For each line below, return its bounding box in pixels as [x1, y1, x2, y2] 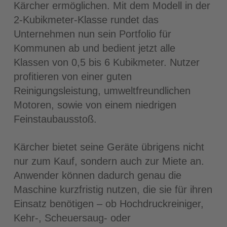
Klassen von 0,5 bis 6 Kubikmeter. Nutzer [13, 56, 200, 68]
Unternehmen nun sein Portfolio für [13, 28, 171, 40]
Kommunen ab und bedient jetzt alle [13, 42, 175, 54]
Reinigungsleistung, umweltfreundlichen [13, 85, 191, 96]
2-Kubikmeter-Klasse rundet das [13, 14, 159, 25]
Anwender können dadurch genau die [13, 169, 181, 181]
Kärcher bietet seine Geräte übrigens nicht [13, 141, 204, 153]
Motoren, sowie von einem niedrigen [13, 99, 176, 110]
